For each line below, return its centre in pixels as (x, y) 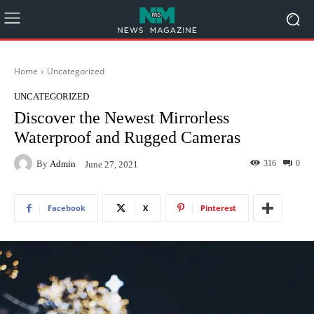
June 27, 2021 (111, 164)
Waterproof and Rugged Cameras (127, 137)
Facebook (67, 208)
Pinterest (218, 208)
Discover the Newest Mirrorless (122, 118)
